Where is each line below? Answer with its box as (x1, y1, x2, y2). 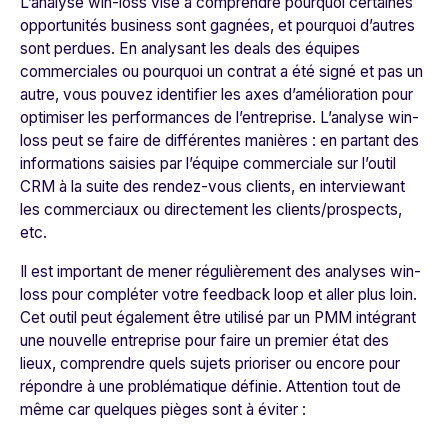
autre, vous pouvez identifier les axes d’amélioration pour (20, 85, 413, 105)
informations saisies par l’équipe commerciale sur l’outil (20, 154, 396, 174)
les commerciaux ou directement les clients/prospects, (20, 200, 402, 220)
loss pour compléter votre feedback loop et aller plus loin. (20, 285, 417, 305)
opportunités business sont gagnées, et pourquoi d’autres (20, 16, 415, 36)
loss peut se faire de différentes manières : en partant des (20, 131, 419, 151)
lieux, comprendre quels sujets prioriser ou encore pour (20, 354, 400, 374)
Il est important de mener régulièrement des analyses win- (20, 262, 421, 282)
